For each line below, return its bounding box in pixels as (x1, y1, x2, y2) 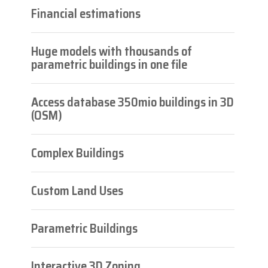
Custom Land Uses (31, 180, 123, 200)
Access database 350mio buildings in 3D (31, 92, 234, 112)
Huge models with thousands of (31, 41, 192, 61)
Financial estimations (31, 3, 141, 23)
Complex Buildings (31, 142, 124, 163)
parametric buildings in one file (31, 54, 187, 74)
